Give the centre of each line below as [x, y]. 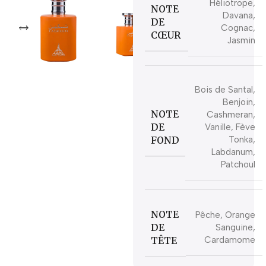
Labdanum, [233, 152]
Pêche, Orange [225, 215]
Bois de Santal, [225, 90]
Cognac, [238, 28]
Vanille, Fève [230, 127]
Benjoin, [239, 102]
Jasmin [241, 40]
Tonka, [242, 140]
